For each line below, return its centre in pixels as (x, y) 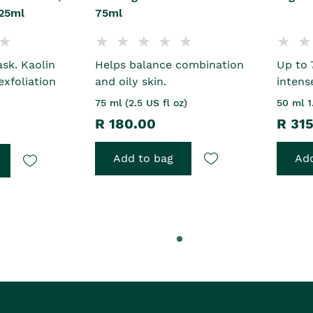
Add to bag (144, 159)
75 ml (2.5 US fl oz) (141, 103)
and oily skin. (131, 82)
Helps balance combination (170, 65)
